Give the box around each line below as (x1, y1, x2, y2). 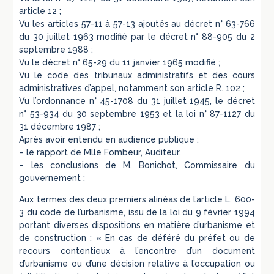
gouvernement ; (19, 172, 86, 183)
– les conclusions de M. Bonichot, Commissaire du (19, 160, 255, 170)
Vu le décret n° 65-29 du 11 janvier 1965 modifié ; (19, 57, 221, 67)
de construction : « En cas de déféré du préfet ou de (19, 232, 255, 243)
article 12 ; (19, 6, 62, 16)
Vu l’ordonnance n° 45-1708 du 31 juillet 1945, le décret (19, 95, 255, 106)
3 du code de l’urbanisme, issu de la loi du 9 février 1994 (19, 207, 255, 217)
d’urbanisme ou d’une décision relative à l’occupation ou (19, 258, 255, 268)
